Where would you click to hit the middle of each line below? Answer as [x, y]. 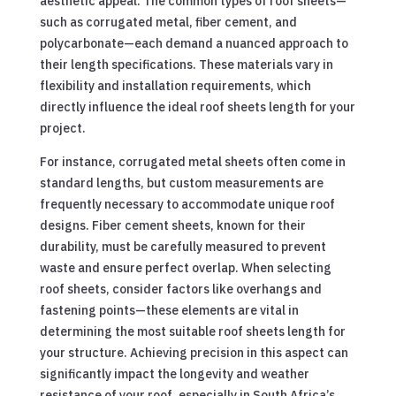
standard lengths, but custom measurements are [181, 183]
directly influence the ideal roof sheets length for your [197, 107]
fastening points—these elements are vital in [169, 310]
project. [62, 128]
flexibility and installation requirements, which [175, 85]
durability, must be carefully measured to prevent [183, 246]
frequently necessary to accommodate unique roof [187, 204]
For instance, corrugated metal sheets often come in [192, 161]
